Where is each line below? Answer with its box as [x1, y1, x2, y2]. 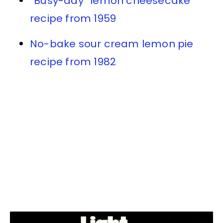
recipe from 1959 [30, 11, 116, 26]
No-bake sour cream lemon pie [30, 37, 194, 51]
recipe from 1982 [30, 55, 116, 69]
